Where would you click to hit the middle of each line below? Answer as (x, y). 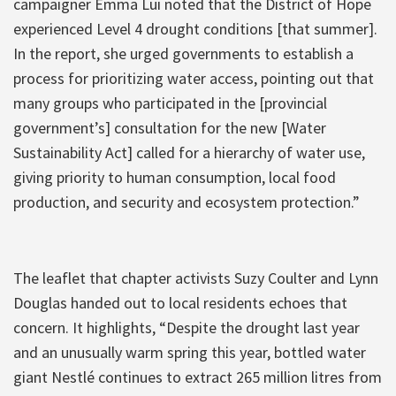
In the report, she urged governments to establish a (183, 53)
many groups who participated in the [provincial (170, 103)
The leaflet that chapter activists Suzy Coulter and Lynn (196, 278)
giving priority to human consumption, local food (175, 177)
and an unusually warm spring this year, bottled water (190, 352)
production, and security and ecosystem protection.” (187, 202)
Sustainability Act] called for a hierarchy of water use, (189, 152)
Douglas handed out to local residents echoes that (180, 302)
